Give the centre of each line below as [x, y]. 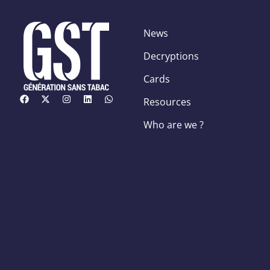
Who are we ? [174, 124]
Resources [168, 102]
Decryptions [171, 56]
